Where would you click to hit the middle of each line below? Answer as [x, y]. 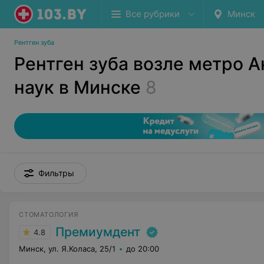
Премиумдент [98, 232]
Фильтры [56, 173]
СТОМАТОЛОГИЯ [49, 214]
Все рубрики [153, 14]
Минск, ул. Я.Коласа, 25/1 [67, 249]
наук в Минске [77, 87]
